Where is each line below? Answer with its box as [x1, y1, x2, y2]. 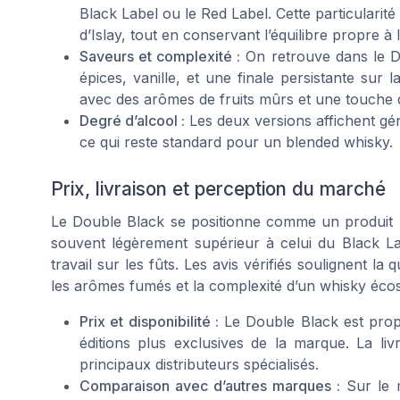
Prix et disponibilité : [79, 312, 219, 330]
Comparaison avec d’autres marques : [79, 376, 341, 395]
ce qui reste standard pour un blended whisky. [79, 132, 393, 151]
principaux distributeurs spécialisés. [79, 354, 319, 373]
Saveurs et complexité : [79, 46, 241, 65]
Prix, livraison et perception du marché [51, 177, 386, 200]
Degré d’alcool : [79, 111, 186, 129]
